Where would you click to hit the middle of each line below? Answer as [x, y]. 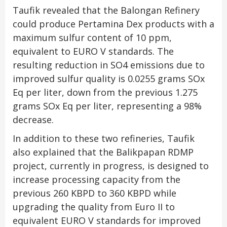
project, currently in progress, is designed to [111, 166]
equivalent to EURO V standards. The [93, 51]
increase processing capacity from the [97, 180]
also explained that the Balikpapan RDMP [103, 152]
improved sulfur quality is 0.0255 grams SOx [109, 79]
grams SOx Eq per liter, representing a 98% [107, 106]
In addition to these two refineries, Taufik [104, 139]
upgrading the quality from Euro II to [94, 207]
